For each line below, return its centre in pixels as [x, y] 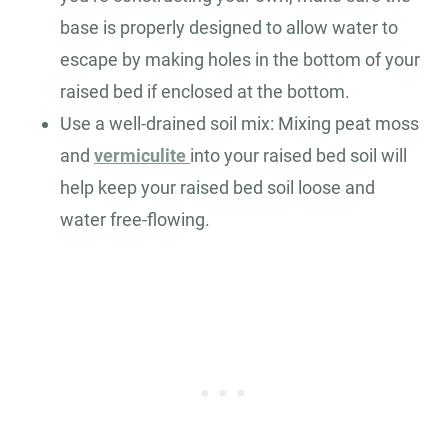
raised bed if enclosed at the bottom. [205, 92]
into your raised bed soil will [298, 156]
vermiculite [142, 156]
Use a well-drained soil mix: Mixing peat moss [239, 124]
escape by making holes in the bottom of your [240, 60]
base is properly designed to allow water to [229, 28]
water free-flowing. [135, 220]
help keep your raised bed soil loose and [217, 188]
